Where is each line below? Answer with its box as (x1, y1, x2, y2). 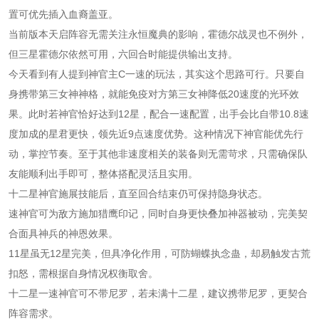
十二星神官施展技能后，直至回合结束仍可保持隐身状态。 (9, 187, 268, 199)
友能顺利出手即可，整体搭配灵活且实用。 (9, 167, 198, 179)
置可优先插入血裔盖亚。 (9, 8, 118, 20)
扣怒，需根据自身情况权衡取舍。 (9, 267, 158, 279)
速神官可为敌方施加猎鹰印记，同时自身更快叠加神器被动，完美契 (9, 207, 308, 219)
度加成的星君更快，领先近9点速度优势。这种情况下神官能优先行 (9, 127, 303, 140)
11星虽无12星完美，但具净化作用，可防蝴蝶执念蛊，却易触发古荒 (9, 247, 310, 259)
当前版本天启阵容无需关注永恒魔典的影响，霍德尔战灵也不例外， (9, 28, 308, 40)
